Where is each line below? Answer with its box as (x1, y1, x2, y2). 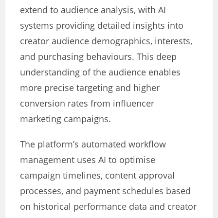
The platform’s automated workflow (20, 138, 166, 150)
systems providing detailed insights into (20, 19, 184, 32)
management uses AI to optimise (20, 154, 156, 166)
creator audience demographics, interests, (20, 35, 193, 47)
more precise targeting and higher (20, 82, 160, 94)
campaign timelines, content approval (20, 169, 175, 182)
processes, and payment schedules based (20, 185, 191, 197)
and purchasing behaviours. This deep (20, 51, 177, 63)
